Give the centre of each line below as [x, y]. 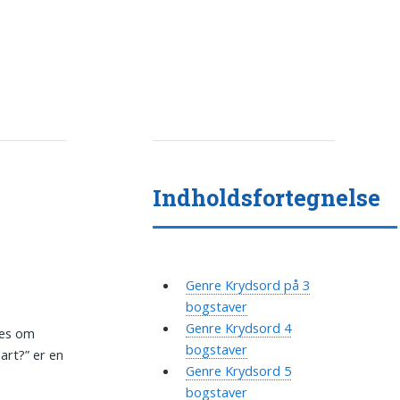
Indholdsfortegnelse [267, 198]
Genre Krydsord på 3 [247, 285]
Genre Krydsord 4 [238, 328]
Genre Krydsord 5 [238, 371]
